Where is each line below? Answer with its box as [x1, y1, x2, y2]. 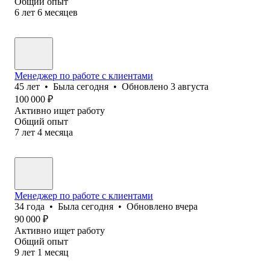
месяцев [45, 7, 78, 17]
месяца [45, 127, 73, 137]
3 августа [171, 81, 209, 92]
